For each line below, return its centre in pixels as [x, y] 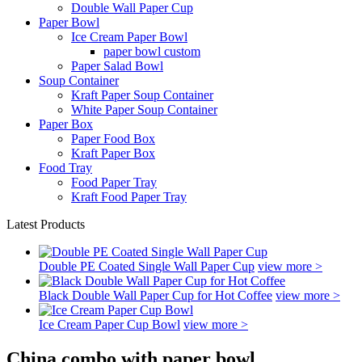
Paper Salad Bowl [117, 66]
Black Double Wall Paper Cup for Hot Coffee [156, 295]
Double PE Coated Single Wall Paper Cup [147, 266]
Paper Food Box [113, 139]
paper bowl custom [152, 51]
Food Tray [65, 168]
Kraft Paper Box [113, 153]
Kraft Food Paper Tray [129, 197]
